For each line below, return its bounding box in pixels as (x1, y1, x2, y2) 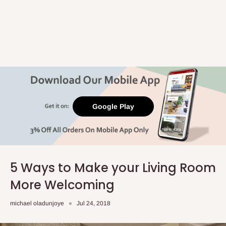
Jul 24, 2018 (77, 200, 110, 207)
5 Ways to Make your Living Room (10, 159, 216, 176)
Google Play (92, 102, 134, 110)
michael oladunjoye (10, 200, 64, 207)
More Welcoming (10, 177, 115, 193)
